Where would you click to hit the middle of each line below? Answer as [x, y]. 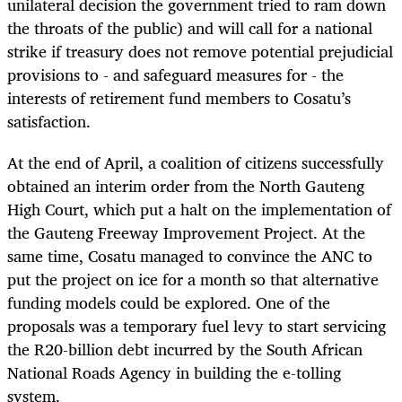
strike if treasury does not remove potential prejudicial [200, 51]
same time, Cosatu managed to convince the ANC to [190, 255]
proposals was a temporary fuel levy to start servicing [197, 325]
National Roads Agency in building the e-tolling [174, 372]
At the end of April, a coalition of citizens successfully [196, 162]
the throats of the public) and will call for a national [190, 27]
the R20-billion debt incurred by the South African [185, 349]
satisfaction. [49, 121]
